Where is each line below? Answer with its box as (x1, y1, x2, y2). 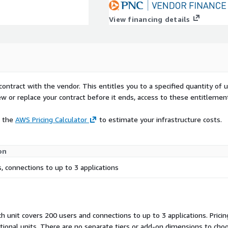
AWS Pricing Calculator (15, 115, 87, 124)
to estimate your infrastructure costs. (97, 115, 222, 124)
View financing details (109, 15, 190, 24)
